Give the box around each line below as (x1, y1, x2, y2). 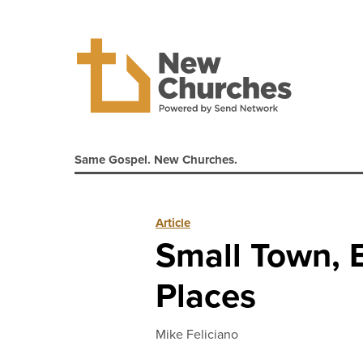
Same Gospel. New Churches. (75, 151, 237, 169)
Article (156, 214, 190, 232)
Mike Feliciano (156, 325, 238, 344)
